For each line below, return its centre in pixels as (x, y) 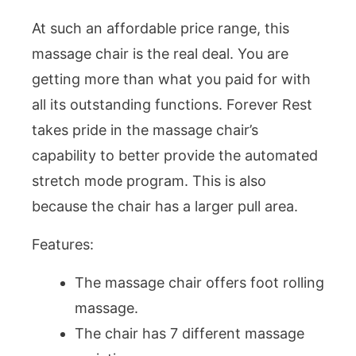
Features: (63, 245)
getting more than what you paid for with (171, 79)
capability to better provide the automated (175, 155)
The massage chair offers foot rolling (199, 283)
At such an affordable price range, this (161, 28)
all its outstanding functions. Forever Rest (172, 104)
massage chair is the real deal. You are (160, 54)
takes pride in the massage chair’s (145, 130)
